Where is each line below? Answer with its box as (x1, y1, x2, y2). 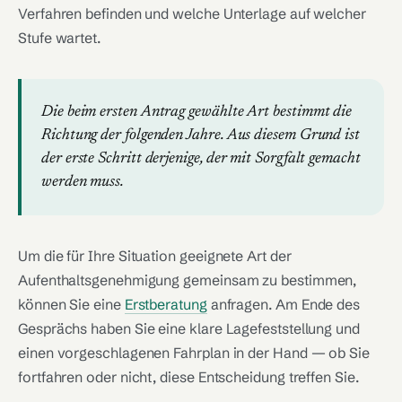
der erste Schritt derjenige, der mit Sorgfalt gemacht (41, 151, 361, 167)
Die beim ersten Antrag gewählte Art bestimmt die (41, 104, 353, 120)
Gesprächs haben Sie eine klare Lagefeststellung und (18, 319, 360, 337)
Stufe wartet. (18, 29, 100, 47)
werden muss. (41, 174, 125, 190)
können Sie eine (18, 295, 125, 313)
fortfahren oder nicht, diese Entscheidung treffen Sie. (18, 368, 359, 386)
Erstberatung (124, 295, 207, 313)
